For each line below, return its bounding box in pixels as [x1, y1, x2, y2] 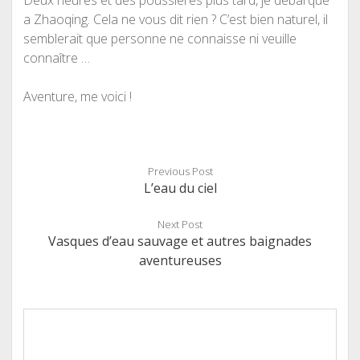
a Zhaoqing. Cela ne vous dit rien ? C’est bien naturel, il [22, 10, 328, 28]
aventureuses [138, 252, 222, 269]
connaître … [22, 49, 90, 67]
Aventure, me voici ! [22, 88, 132, 105]
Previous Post [147, 164, 213, 178]
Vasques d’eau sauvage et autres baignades [48, 232, 312, 250]
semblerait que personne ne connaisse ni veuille [22, 30, 297, 47]
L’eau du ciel [143, 179, 217, 197]
